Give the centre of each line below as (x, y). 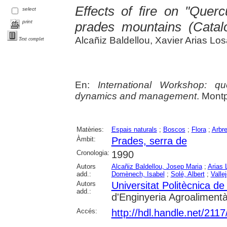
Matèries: (90, 129)
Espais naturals (134, 129)
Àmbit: (86, 139)
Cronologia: (93, 153)
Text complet (31, 39)
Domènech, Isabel (138, 174)
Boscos (174, 129)
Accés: (87, 211)
